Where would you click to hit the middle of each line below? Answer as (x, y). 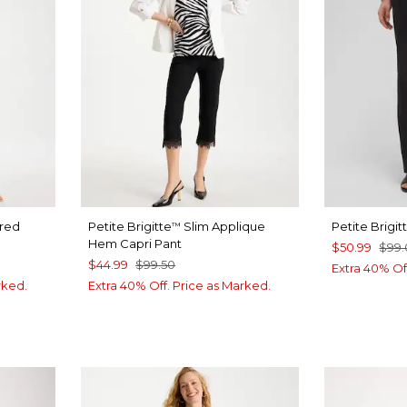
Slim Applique (223, 227)
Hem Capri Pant (135, 244)
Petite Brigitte (130, 227)
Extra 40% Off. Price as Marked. (180, 286)
